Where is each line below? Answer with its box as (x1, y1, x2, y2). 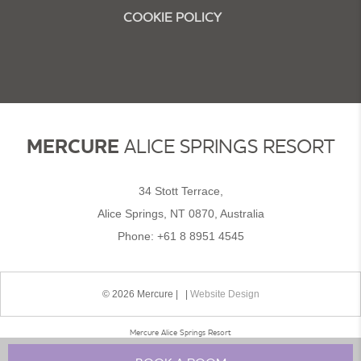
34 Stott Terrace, (138, 185, 223, 197)
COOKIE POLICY (123, 9, 222, 25)
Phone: (117, 230, 157, 243)
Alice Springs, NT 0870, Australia (97, 207, 264, 220)
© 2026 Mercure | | (102, 288, 190, 300)
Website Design (189, 288, 259, 300)
